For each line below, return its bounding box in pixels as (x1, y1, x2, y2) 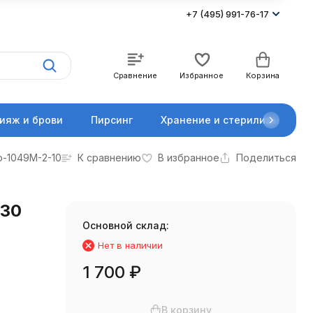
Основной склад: (82, 219, 169, 231)
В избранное (158, 152, 219, 163)
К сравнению (78, 152, 141, 163)
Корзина (246, 71, 279, 80)
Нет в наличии (97, 240, 163, 251)
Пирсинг (91, 114, 133, 126)
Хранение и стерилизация (161, 114, 296, 126)
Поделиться (236, 152, 296, 163)
